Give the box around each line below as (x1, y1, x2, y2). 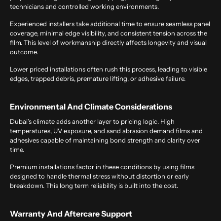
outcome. (10, 48, 38, 56)
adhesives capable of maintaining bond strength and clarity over (10, 136, 200, 145)
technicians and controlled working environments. (10, 2, 159, 11)
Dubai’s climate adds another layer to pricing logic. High (10, 117, 175, 126)
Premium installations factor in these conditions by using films (10, 163, 194, 171)
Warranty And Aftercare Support (10, 209, 132, 219)
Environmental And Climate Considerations (10, 102, 172, 112)
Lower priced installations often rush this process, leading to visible (10, 65, 207, 74)
